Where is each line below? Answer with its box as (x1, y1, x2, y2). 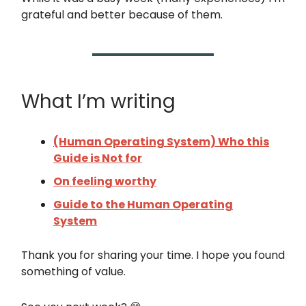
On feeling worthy (53, 173, 156, 189)
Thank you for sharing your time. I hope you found (21, 247, 285, 263)
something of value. (21, 264, 126, 279)
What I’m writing (21, 88, 176, 115)
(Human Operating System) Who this (53, 134, 269, 150)
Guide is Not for (53, 150, 142, 166)
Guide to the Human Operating (53, 197, 233, 212)
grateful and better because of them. (21, 7, 223, 23)
